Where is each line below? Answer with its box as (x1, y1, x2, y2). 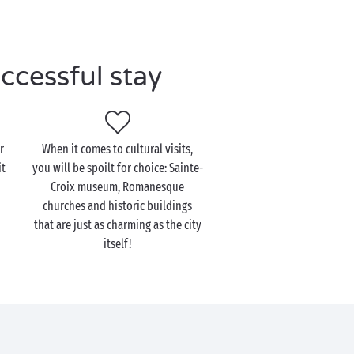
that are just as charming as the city (33, 217, 201, 232)
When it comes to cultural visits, (42, 141, 194, 156)
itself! (103, 236, 132, 251)
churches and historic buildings (43, 198, 193, 213)
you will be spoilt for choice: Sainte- (32, 160, 203, 175)
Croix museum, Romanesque (51, 179, 185, 194)
